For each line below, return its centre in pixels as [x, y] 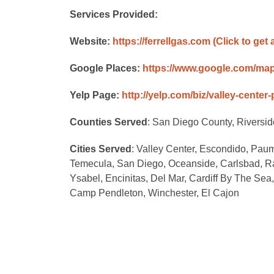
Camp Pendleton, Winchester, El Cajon [154, 193]
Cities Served [101, 149]
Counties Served [109, 122]
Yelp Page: [96, 95]
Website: [91, 41]
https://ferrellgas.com [161, 41]
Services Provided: [114, 14]
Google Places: [106, 68]
